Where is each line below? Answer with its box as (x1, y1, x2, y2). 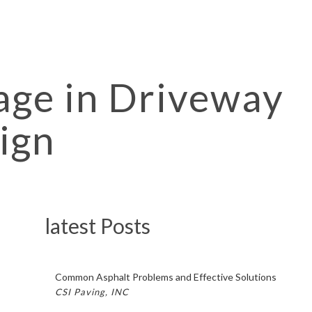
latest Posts (45, 212, 150, 238)
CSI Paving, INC (54, 286, 129, 297)
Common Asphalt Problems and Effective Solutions (54, 270, 276, 283)
